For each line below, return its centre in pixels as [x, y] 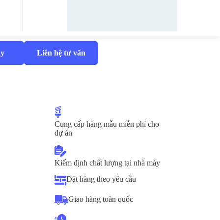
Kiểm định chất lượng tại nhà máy [107, 163]
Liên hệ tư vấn [61, 53]
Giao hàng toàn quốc [101, 199]
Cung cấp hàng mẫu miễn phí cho [107, 124]
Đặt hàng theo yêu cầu [101, 179]
